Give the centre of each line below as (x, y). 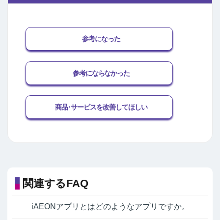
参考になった (101, 39)
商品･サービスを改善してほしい (101, 107)
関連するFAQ (55, 183)
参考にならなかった (101, 73)
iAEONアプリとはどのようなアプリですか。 (110, 207)
